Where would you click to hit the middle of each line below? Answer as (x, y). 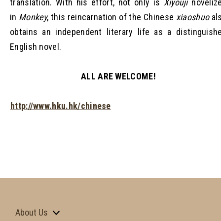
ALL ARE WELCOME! (118, 76)
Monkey (33, 17)
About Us (32, 213)
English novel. (36, 46)
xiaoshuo (193, 17)
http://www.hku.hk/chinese (61, 106)
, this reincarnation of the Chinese (111, 17)
